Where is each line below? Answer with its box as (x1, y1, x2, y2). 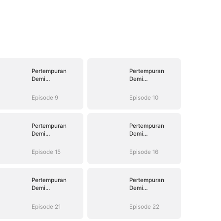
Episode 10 (129, 94, 158, 101)
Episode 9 (31, 94, 58, 101)
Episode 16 (129, 148, 158, 156)
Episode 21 (31, 203, 61, 211)
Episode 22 (129, 203, 159, 211)
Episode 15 (31, 148, 61, 156)
